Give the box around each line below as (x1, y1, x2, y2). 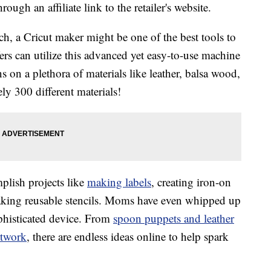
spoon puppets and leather (113, 211, 234, 226)
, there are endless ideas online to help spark (27, 229, 229, 244)
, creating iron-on (151, 174, 231, 190)
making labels (87, 174, 151, 190)
